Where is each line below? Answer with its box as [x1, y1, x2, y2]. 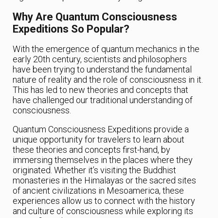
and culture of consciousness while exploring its [13, 205, 194, 216]
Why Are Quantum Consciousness [13, 10, 178, 23]
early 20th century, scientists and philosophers [13, 54, 187, 64]
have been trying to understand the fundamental [13, 64, 192, 74]
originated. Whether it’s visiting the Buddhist [13, 164, 177, 175]
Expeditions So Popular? [13, 22, 130, 35]
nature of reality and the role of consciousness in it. [13, 74, 203, 85]
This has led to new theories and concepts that [13, 84, 189, 95]
